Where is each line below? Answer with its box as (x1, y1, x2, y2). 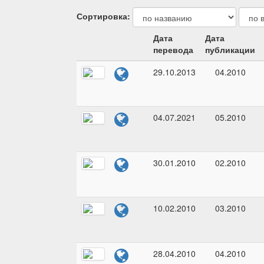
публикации (205, 44, 255, 56)
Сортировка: (77, 10, 130, 22)
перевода (153, 44, 193, 56)
